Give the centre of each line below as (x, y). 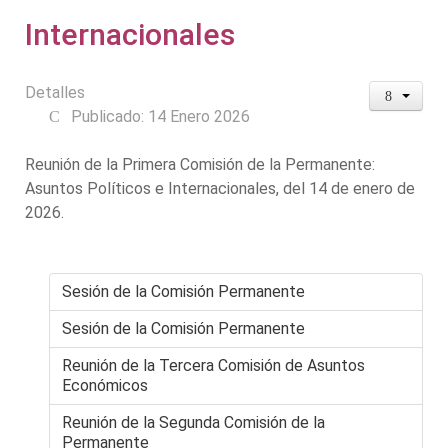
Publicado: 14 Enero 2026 (160, 116)
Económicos (105, 385)
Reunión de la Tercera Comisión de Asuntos (213, 365)
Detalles (55, 92)
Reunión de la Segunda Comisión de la (193, 422)
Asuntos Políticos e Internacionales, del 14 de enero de (220, 188)
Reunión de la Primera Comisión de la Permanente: (200, 164)
